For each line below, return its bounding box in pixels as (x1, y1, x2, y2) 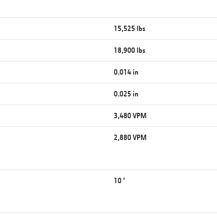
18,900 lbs (114, 45, 146, 55)
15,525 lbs (114, 23, 146, 33)
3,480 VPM (114, 110, 147, 120)
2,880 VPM (114, 132, 147, 142)
